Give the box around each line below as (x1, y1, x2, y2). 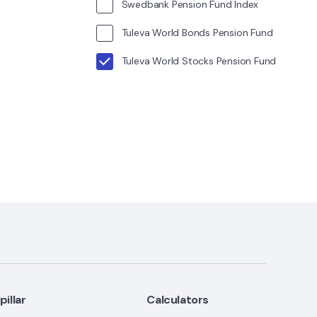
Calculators (146, 292, 209, 307)
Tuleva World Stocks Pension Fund (121, 54, 277, 67)
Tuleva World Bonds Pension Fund (121, 25, 273, 39)
